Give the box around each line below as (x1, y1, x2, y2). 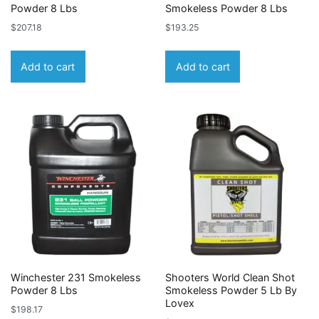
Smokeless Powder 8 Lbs (165, 1, 288, 14)
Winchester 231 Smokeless (11, 271, 141, 284)
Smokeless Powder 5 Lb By (165, 284, 298, 297)
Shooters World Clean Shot (165, 271, 296, 284)
